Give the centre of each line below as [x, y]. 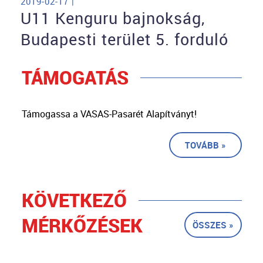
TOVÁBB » [205, 145]
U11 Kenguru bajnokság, [113, 18]
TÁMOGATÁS [75, 77]
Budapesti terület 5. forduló [124, 40]
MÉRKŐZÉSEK [82, 225]
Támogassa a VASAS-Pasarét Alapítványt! [109, 114]
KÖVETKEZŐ [74, 200]
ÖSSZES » [213, 225]
